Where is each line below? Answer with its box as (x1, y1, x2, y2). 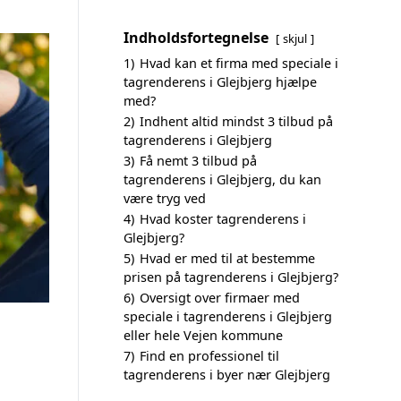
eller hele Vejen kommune (124, 327, 283, 344)
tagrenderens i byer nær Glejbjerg (124, 366, 330, 383)
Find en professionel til (140, 347, 279, 364)
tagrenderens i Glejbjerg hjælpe (124, 73, 317, 90)
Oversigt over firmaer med (140, 289, 300, 306)
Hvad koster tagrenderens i (140, 210, 306, 227)
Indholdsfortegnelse (124, 28, 269, 47)
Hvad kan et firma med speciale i (140, 55, 338, 72)
